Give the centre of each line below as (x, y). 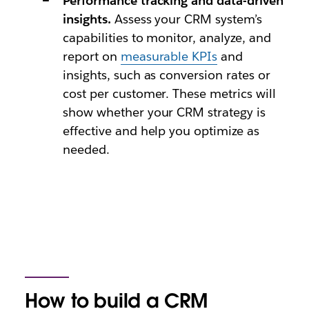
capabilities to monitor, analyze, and (167, 38)
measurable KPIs (169, 56)
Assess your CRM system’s (187, 19)
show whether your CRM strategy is (164, 112)
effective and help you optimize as (161, 131)
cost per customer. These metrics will (169, 93)
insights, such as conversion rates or (167, 75)
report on (91, 56)
